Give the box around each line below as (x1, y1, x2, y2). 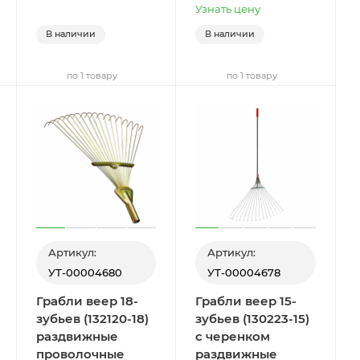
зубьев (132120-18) (35, 311, 149, 327)
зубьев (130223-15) (195, 311, 310, 327)
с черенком (195, 329, 271, 345)
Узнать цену (195, 2, 261, 15)
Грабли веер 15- (195, 293, 297, 309)
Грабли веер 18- (35, 293, 138, 309)
